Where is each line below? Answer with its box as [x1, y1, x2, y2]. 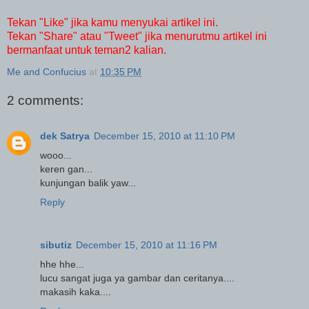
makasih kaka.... [40, 286, 111, 297]
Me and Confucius [7, 66, 86, 77]
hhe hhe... [40, 258, 84, 270]
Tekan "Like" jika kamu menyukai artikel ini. [7, 16, 221, 28]
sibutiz [40, 239, 72, 250]
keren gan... [40, 163, 92, 175]
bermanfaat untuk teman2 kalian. [7, 43, 166, 56]
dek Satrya [40, 130, 90, 141]
